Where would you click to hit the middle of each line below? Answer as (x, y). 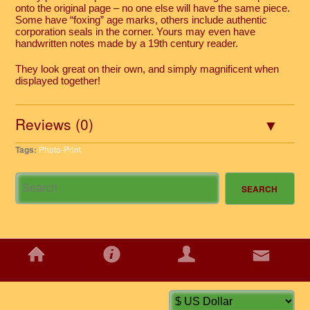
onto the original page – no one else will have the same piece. (153, 8)
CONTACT (262, 269)
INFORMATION (112, 269)
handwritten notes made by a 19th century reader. (127, 43)
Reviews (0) (55, 124)
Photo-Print (60, 149)
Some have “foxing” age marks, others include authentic (142, 19)
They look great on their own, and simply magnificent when (147, 69)
